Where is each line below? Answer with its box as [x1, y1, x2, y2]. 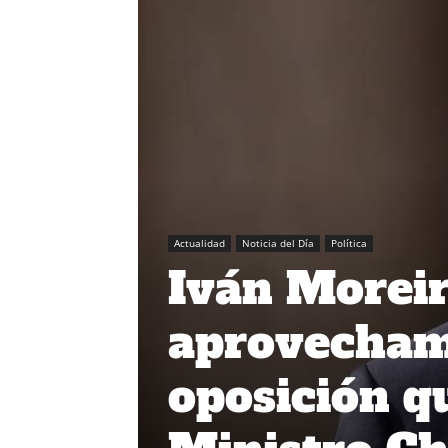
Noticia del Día [242, 236, 314, 250]
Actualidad [174, 236, 225, 250]
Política [331, 236, 367, 250]
